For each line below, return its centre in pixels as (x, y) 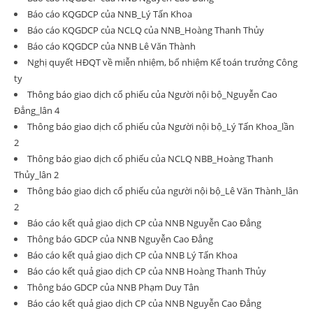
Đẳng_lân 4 (37, 110)
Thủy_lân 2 (36, 175)
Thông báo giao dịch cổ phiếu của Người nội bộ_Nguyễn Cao (152, 94)
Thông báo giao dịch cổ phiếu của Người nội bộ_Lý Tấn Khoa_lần (161, 126)
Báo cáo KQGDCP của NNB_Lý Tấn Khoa (110, 14)
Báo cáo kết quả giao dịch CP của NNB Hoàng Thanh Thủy (147, 271)
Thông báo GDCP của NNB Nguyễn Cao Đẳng (120, 239)
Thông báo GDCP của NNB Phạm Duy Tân (113, 287)
